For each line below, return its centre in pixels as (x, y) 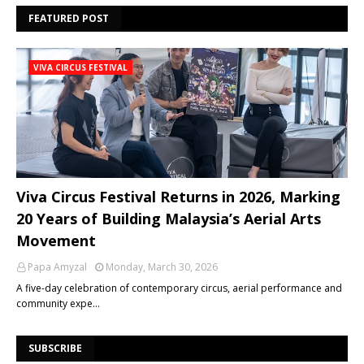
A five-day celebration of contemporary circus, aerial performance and (179, 288)
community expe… (58, 303)
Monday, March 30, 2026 (162, 267)
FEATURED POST (69, 18)
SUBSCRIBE (55, 348)
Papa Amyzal (57, 267)
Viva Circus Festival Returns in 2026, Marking (178, 197)
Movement (56, 240)
